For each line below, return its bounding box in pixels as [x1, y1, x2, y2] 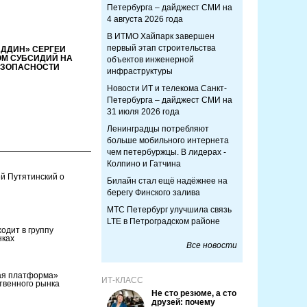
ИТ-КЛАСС [101, 275, 143, 285]
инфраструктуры [107, 66, 173, 76]
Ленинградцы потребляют [107, 124, 209, 134]
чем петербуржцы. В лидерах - [107, 147, 226, 157]
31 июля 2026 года [107, 107, 180, 116]
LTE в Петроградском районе [107, 217, 220, 226]
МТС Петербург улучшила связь [107, 205, 232, 214]
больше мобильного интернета [107, 136, 229, 145]
